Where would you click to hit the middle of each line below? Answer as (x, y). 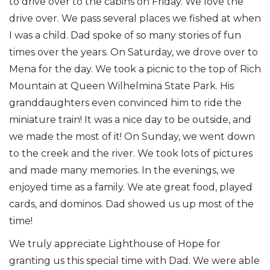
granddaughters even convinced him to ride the (125, 102)
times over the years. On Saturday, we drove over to (133, 52)
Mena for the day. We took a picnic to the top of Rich (135, 69)
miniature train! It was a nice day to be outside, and (130, 119)
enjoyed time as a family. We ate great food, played (131, 187)
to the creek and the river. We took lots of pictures (131, 153)
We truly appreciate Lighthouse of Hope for (115, 243)
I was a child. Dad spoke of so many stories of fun (125, 35)
